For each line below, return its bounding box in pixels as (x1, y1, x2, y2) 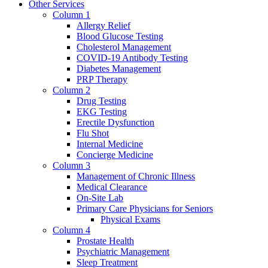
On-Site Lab (77, 193, 123, 203)
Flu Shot (77, 128, 109, 139)
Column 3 (53, 160, 90, 171)
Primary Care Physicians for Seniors (77, 203, 213, 214)
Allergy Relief (77, 20, 130, 31)
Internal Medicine (77, 139, 143, 150)
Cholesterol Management (77, 42, 171, 53)
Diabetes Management (77, 63, 161, 74)
